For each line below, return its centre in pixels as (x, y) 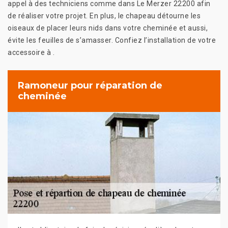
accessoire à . (31, 52)
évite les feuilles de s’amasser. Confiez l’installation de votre (112, 40)
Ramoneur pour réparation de (90, 85)
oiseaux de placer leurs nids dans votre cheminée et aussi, (108, 28)
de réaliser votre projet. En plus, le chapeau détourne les (104, 16)
